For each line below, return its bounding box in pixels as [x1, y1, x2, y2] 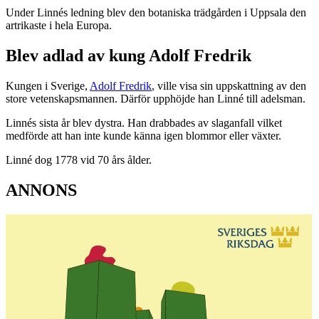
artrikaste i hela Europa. [6, 19, 112, 32]
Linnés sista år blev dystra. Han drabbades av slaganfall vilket [6, 117, 282, 130]
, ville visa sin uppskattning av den [152, 80, 306, 93]
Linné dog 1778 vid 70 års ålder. [6, 154, 152, 167]
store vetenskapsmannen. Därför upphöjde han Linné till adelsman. [6, 93, 305, 105]
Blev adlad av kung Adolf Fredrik [6, 46, 251, 66]
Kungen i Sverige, [6, 80, 90, 93]
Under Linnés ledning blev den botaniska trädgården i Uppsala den [6, 6, 306, 19]
